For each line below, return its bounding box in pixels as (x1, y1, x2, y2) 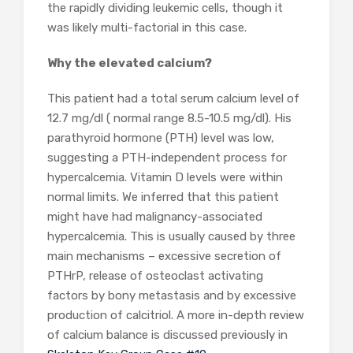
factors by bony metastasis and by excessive (47, 288, 296, 303)
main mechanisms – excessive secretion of (47, 249, 281, 264)
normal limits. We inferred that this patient (47, 190, 279, 205)
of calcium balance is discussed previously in (47, 328, 288, 343)
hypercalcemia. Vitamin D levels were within (47, 170, 283, 185)
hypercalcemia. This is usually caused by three (47, 229, 295, 244)
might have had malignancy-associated (47, 210, 262, 225)
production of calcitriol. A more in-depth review (47, 308, 304, 323)
